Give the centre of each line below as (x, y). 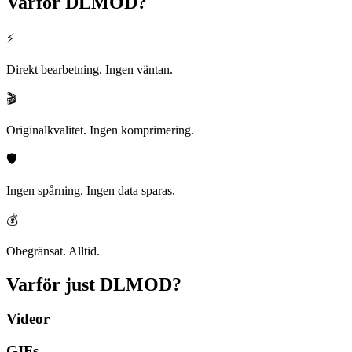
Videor (28, 319)
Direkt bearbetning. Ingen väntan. (90, 69)
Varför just (51, 284)
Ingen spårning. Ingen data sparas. (91, 190)
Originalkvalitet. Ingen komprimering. (100, 130)
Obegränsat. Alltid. (53, 251)
